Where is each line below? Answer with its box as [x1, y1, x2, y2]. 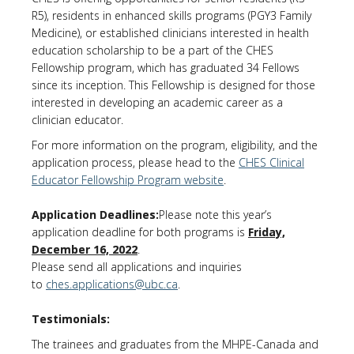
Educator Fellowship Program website [32, 172, 224, 187]
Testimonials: [32, 311, 110, 326]
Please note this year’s [159, 207, 272, 222]
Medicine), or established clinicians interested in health [32, 25, 309, 40]
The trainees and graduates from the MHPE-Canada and [32, 337, 318, 352]
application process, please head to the [32, 155, 239, 170]
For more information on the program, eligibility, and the [32, 137, 318, 153]
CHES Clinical [239, 155, 304, 170]
